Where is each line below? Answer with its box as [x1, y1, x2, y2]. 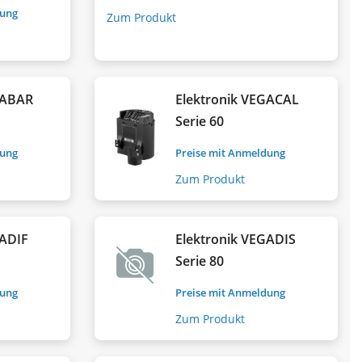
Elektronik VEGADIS [175, 229, 297, 248]
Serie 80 [175, 251, 225, 270]
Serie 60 [175, 112, 225, 130]
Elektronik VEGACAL [175, 90, 300, 108]
